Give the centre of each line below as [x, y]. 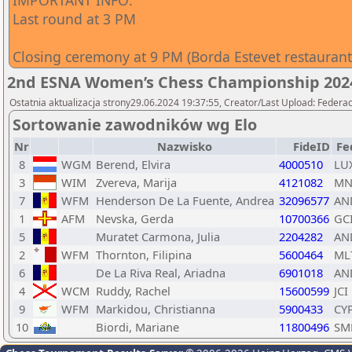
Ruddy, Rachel [133, 291]
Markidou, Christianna [156, 309]
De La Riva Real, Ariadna [161, 273]
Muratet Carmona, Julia [158, 236]
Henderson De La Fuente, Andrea [185, 200]
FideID [312, 146]
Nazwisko [185, 146]
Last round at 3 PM [74, 19]
